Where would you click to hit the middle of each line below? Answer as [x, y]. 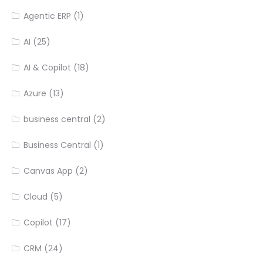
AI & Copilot [48, 68]
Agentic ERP [48, 16]
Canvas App [48, 171]
